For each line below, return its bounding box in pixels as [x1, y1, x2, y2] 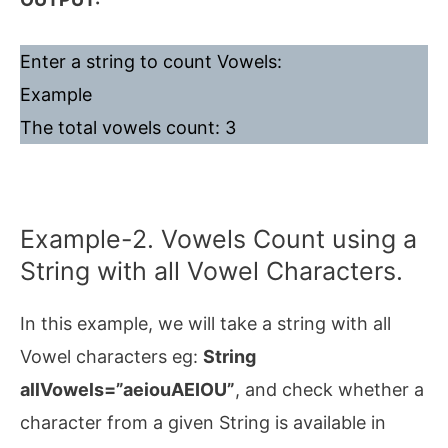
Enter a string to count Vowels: [20, 51, 282, 73]
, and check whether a [235, 379, 424, 401]
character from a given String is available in [20, 412, 386, 434]
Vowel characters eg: [20, 346, 203, 368]
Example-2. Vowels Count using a [20, 224, 417, 255]
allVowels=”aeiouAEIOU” [20, 379, 235, 401]
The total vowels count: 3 [20, 117, 236, 139]
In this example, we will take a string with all [20, 313, 391, 335]
